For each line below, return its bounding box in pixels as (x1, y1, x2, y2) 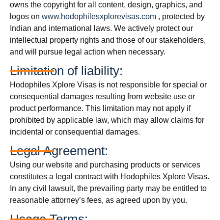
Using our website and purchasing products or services (10, 161, 200, 169)
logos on (10, 12, 42, 21)
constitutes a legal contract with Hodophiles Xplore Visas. (10, 172, 209, 181)
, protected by (156, 12, 205, 21)
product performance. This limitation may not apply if (10, 104, 191, 112)
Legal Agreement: (10, 143, 108, 158)
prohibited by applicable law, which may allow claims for (10, 116, 204, 124)
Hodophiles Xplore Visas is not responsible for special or (10, 81, 207, 89)
